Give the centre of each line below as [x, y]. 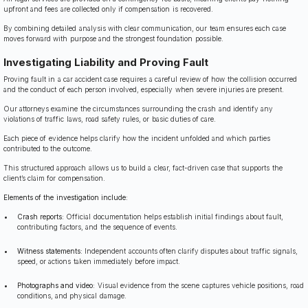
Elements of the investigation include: [66, 198]
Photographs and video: [56, 286]
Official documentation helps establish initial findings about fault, [174, 217]
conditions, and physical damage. [72, 296]
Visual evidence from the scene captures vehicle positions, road [200, 286]
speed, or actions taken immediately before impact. [99, 262]
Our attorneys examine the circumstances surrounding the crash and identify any [139, 109]
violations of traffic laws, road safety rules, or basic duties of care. [110, 119]
